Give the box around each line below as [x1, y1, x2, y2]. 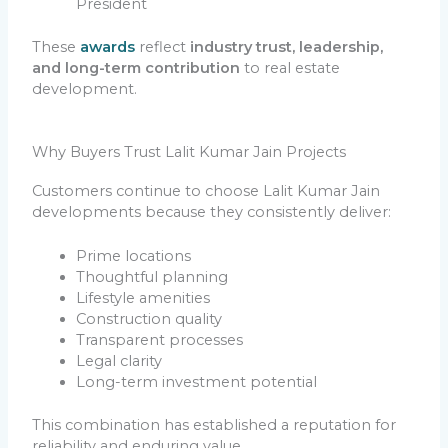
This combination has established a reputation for [32, 416, 397, 435]
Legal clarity [76, 352, 163, 371]
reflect [135, 37, 191, 56]
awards [80, 37, 136, 56]
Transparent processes [76, 331, 244, 350]
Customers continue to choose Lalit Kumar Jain [32, 182, 381, 201]
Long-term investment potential [76, 373, 318, 392]
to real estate [240, 58, 341, 77]
